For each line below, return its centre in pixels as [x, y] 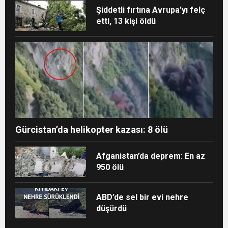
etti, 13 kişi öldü [126, 21]
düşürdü [112, 208]
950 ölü [110, 167]
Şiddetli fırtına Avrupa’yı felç [151, 10]
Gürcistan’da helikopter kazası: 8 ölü [92, 129]
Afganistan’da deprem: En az [151, 156]
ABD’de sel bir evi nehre [142, 197]
